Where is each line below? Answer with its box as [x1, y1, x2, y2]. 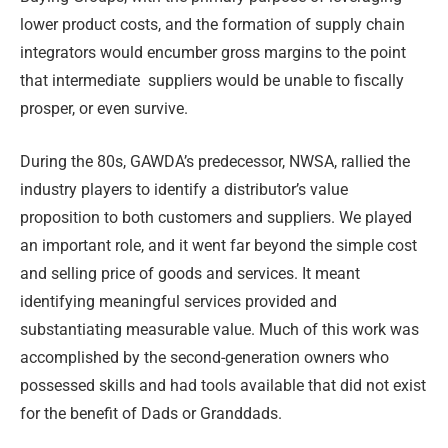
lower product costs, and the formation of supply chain [20, 15, 405, 35]
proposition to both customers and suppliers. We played [20, 207, 412, 227]
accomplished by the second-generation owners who [20, 347, 389, 367]
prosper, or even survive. [20, 99, 188, 119]
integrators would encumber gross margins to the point [20, 43, 406, 63]
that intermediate [20, 71, 140, 91]
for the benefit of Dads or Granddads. [20, 403, 282, 423]
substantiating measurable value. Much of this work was [20, 319, 419, 339]
